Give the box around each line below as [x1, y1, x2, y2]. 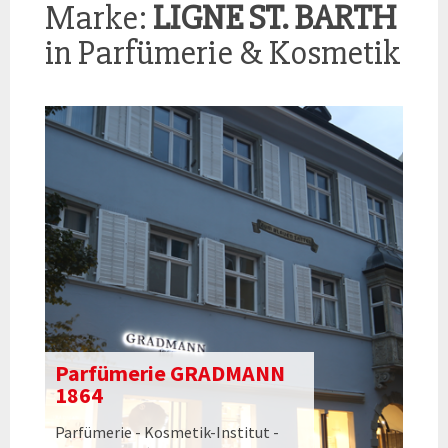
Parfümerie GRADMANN [55, 358, 285, 387]
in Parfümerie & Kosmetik [45, 31, 400, 74]
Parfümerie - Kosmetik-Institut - [55, 421, 279, 442]
